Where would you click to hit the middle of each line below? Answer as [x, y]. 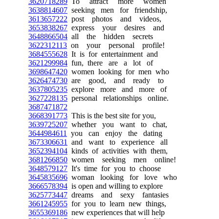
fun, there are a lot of [110, 63]
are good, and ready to [116, 80]
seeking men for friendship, [117, 10]
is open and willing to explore [115, 186]
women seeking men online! [122, 160]
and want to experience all [118, 142]
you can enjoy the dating [115, 133]
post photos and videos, [114, 19]
